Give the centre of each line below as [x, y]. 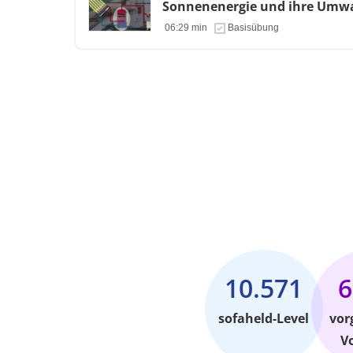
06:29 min [186, 28]
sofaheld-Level [264, 318]
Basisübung [253, 28]
